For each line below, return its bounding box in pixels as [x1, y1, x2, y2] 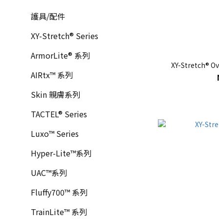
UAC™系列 [31, 167, 67, 178]
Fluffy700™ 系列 [31, 186, 88, 198]
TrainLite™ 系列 [31, 206, 87, 218]
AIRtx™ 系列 [31, 69, 73, 81]
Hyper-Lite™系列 [31, 147, 91, 159]
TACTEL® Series [31, 108, 87, 120]
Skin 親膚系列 [31, 88, 80, 100]
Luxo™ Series [31, 128, 79, 139]
